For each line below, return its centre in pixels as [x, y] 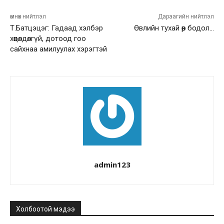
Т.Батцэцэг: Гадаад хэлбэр [56, 28]
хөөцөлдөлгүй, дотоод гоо [48, 38]
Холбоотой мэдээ [45, 209]
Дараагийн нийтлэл [186, 16]
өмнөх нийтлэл [28, 16]
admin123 [112, 164]
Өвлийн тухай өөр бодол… [174, 28]
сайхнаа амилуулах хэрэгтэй [58, 49]
